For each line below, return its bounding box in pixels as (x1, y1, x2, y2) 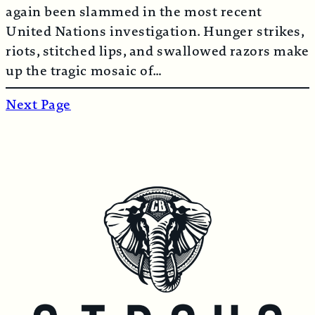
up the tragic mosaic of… (6, 61, 162, 80)
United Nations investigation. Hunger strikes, (6, 22, 304, 41)
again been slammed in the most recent (6, 2, 262, 21)
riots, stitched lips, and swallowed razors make (6, 41, 309, 60)
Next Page (6, 95, 71, 114)
